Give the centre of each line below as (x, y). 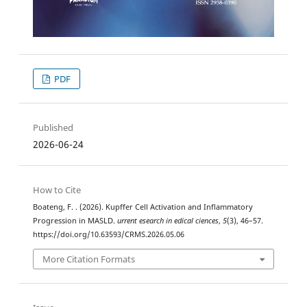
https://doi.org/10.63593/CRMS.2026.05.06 (109, 235)
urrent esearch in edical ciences (168, 221)
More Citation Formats (89, 259)
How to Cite (57, 190)
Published (53, 128)
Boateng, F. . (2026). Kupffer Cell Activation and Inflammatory (143, 207)
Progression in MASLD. (75, 221)
